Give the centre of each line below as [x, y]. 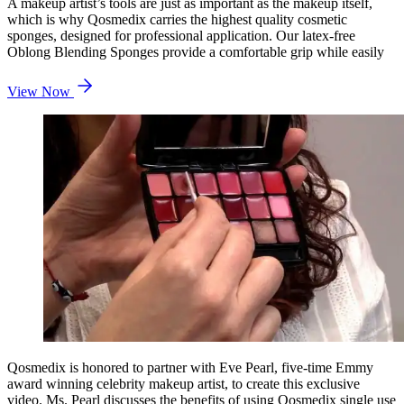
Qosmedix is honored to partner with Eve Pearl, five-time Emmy [190, 367]
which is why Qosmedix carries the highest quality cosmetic [177, 19]
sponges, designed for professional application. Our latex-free [181, 35]
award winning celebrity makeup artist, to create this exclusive [184, 383]
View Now [41, 91]
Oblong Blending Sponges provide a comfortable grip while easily [196, 51]
